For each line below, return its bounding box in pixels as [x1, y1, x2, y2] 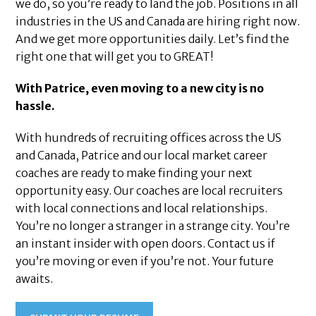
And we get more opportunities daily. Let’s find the [16, 32, 290, 47]
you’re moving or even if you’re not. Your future [16, 254, 274, 269]
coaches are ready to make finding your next [16, 166, 253, 181]
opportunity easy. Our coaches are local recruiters [16, 183, 284, 198]
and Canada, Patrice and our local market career [16, 148, 268, 163]
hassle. [16, 99, 56, 114]
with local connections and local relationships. [16, 201, 268, 216]
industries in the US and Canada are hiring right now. [16, 14, 300, 29]
